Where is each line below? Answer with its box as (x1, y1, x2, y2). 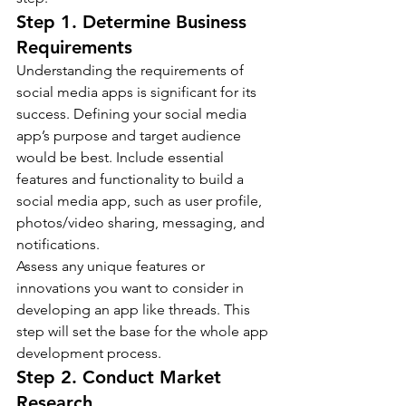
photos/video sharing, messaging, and (16, 213, 268, 231)
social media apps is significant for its (16, 82, 260, 101)
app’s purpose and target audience (16, 126, 245, 144)
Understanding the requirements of (16, 61, 247, 79)
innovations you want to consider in (16, 278, 247, 296)
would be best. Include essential (16, 148, 227, 166)
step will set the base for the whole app (16, 322, 272, 340)
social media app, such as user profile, (16, 191, 266, 209)
